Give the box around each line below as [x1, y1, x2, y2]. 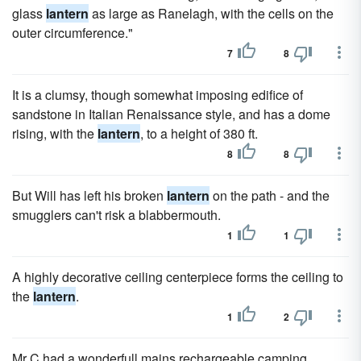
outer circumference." [12, 23, 133, 42]
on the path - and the [210, 186, 330, 205]
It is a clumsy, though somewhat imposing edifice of [12, 85, 303, 104]
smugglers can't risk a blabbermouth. [12, 205, 221, 224]
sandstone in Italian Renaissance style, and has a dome [12, 105, 330, 123]
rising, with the [12, 124, 98, 143]
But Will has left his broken [12, 186, 167, 205]
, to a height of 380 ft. [140, 124, 258, 143]
